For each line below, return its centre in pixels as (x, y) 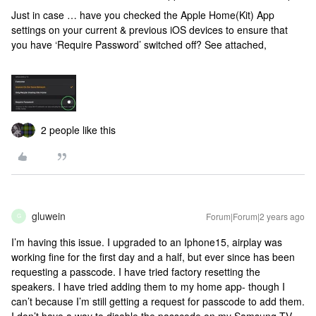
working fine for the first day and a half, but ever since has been (153, 256)
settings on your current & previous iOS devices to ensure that (150, 30)
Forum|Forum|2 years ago (255, 216)
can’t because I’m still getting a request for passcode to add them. (158, 301)
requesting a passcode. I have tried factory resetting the (136, 271)
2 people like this (78, 129)
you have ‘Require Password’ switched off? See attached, (139, 44)
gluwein (49, 215)
